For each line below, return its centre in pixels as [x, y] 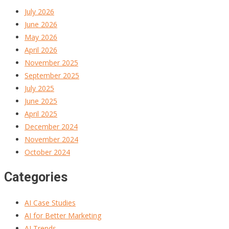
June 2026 [41, 25]
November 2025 [51, 63]
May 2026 [41, 37]
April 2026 [41, 50]
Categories [36, 177]
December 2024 [51, 127]
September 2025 [52, 76]
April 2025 [41, 114]
